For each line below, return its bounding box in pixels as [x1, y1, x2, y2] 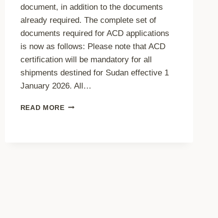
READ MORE [20, 104, 65, 111]
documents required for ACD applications [20, 28, 169, 38]
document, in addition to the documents [20, 2, 163, 12]
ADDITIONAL [64, 101, 110, 109]
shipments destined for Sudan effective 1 [20, 68, 169, 77]
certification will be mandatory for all [20, 54, 152, 64]
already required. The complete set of [20, 15, 156, 25]
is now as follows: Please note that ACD [20, 41, 165, 51]
